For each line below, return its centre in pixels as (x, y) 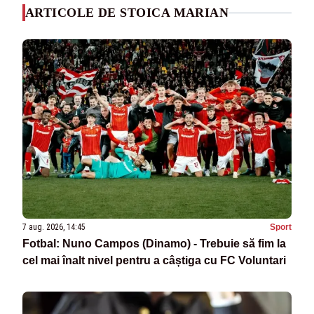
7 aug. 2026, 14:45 (54, 227)
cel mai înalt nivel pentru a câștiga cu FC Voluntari (154, 261)
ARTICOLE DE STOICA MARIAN (127, 13)
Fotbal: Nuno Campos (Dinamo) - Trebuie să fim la (154, 244)
